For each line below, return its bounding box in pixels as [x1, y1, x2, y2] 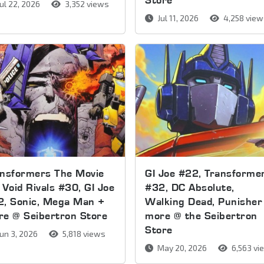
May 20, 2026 [156, 243, 209, 253]
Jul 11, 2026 [156, 12, 201, 23]
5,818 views [60, 229, 105, 239]
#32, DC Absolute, [145, 181, 235, 194]
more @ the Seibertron [145, 209, 258, 222]
